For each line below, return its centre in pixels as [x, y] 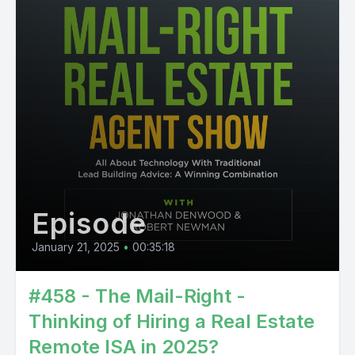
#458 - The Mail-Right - [137, 296]
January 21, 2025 [76, 247]
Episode [90, 223]
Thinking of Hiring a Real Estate [172, 321]
